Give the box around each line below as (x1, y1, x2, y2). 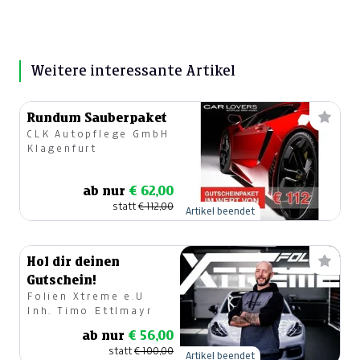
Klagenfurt (27, 143, 97, 154)
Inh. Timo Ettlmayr (27, 305, 153, 317)
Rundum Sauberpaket (27, 111, 167, 125)
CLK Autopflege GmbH (27, 129, 171, 140)
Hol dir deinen (27, 255, 120, 269)
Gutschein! (27, 273, 96, 288)
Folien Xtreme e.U (27, 291, 145, 302)
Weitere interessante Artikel (31, 63, 235, 79)
